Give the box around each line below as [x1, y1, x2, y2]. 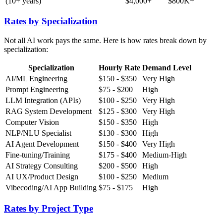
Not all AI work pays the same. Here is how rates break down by [4, 36, 207, 45]
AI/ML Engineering [5, 74, 67, 83]
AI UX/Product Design [5, 172, 78, 181]
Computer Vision [5, 118, 59, 127]
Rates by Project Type [4, 203, 93, 214]
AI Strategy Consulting [5, 162, 78, 170]
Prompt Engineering [5, 85, 68, 94]
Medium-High [142, 151, 187, 160]
